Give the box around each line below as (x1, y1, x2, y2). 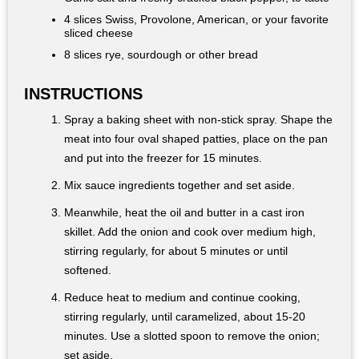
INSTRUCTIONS (24, 85, 143, 103)
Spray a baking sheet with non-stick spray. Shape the (64, 113, 333, 127)
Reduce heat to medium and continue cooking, (64, 291, 301, 305)
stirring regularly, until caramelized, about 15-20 (64, 310, 305, 324)
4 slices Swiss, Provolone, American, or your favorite (64, 13, 329, 26)
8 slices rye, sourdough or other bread (64, 48, 258, 62)
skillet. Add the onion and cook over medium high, (64, 225, 316, 239)
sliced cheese (64, 26, 133, 40)
